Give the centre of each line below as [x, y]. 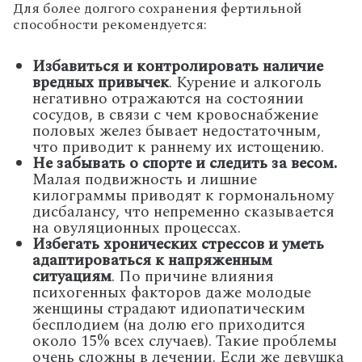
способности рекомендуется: [110, 25]
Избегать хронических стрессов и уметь [178, 245]
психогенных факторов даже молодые [172, 293]
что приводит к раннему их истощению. [178, 148]
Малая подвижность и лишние [145, 180]
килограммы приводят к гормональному [183, 196]
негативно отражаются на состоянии [168, 99]
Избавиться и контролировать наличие [178, 67]
